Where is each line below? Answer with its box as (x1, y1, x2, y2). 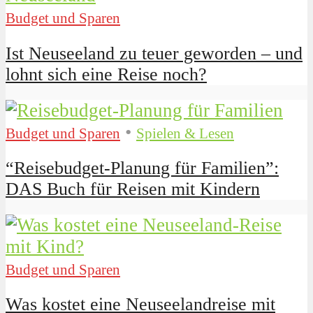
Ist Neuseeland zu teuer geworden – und (6, 43, 303, 64)
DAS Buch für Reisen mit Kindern (6, 178, 260, 199)
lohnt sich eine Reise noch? (6, 64, 207, 85)
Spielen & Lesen (136, 124, 234, 141)
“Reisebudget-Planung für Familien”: (6, 157, 279, 178)
